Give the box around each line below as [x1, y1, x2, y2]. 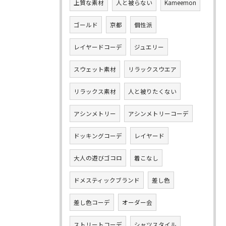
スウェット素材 [74, 65, 116, 73]
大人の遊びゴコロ [74, 154, 122, 162]
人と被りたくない [128, 87, 177, 95]
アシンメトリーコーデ [128, 109, 189, 118]
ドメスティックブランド [74, 176, 140, 184]
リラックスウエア [128, 65, 177, 73]
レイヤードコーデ [74, 43, 122, 51]
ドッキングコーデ [74, 132, 122, 140]
